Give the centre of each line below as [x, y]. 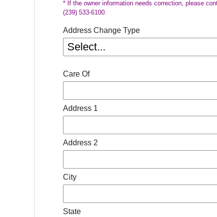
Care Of [76, 74]
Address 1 [80, 108]
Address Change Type [101, 30]
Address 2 [80, 143]
